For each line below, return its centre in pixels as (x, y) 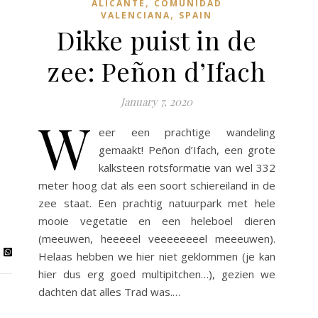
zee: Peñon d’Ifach (157, 71)
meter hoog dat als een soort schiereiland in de (157, 185)
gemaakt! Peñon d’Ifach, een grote (187, 149)
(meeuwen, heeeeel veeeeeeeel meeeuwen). (157, 238)
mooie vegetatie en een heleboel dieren (157, 220)
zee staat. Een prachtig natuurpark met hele (157, 203)
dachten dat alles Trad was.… (110, 291)
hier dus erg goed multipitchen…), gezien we (157, 274)
